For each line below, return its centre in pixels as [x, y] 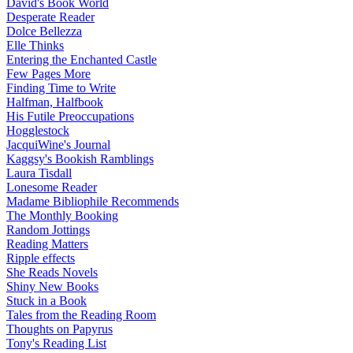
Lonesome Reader [52, 188]
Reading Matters [47, 244]
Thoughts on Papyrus [59, 329]
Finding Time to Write [61, 88]
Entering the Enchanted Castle [82, 60]
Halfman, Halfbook [55, 102]
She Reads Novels [52, 273]
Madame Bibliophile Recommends [93, 202]
